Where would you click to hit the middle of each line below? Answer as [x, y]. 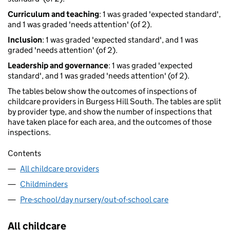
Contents [24, 154]
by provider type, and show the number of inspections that [110, 112]
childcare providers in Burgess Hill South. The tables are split [114, 102]
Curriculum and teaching [53, 14]
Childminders [44, 184]
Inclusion [25, 40]
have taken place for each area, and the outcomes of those [110, 122]
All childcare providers [60, 169]
